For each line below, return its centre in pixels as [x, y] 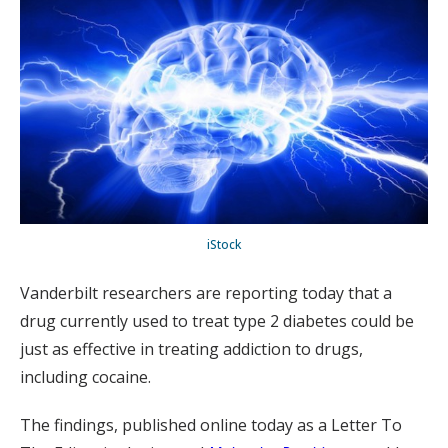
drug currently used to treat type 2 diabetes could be [217, 321]
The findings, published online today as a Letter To [211, 425]
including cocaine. [85, 377]
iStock [224, 245]
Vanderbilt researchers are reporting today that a [206, 293]
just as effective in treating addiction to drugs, [191, 349]
